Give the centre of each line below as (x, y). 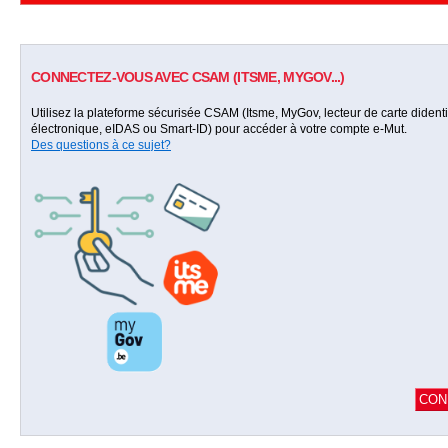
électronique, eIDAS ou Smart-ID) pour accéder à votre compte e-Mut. (219, 129)
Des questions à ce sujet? (101, 145)
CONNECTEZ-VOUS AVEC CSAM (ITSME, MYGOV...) (188, 77)
